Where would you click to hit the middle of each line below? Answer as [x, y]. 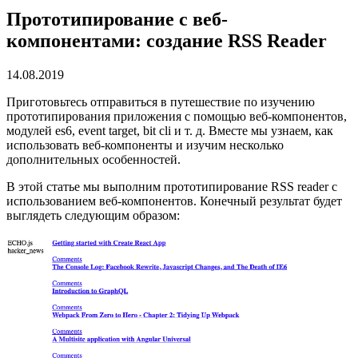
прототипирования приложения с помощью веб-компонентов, [177, 116]
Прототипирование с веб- [117, 19]
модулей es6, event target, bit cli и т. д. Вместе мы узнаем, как [170, 130]
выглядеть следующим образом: [93, 215]
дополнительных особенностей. [93, 159]
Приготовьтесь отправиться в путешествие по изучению [161, 101]
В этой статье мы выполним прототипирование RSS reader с [172, 186]
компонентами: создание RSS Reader [167, 40]
